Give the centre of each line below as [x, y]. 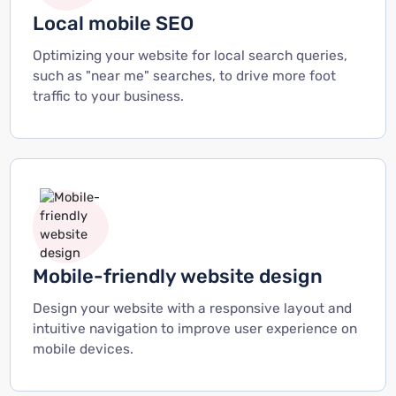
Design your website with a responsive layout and [192, 309]
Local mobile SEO [113, 24]
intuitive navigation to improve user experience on [194, 329]
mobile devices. [83, 350]
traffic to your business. [108, 97]
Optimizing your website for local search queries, [190, 56]
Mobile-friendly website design [177, 277]
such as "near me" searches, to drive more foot [184, 76]
